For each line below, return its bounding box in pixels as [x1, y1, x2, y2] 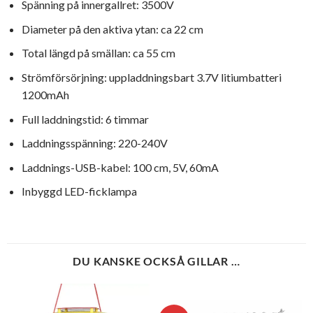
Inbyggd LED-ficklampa [21, 184, 137, 198]
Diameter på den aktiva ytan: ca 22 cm [21, 22, 203, 36]
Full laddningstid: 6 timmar [21, 112, 149, 126]
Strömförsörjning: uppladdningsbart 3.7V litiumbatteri [21, 71, 282, 85]
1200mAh [21, 88, 69, 102]
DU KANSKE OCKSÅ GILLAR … [73, 254, 240, 268]
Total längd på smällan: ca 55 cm [21, 46, 175, 60]
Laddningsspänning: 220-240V [21, 136, 168, 150]
